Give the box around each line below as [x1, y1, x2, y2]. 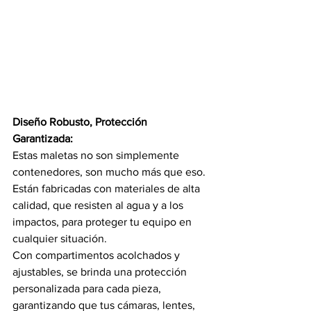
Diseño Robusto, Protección [12, 115, 150, 128]
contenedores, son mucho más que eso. [12, 165, 205, 178]
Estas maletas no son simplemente [12, 149, 182, 161]
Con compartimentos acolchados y [12, 249, 183, 261]
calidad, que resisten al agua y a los [12, 199, 186, 211]
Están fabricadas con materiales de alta [12, 182, 203, 194]
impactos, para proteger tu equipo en [12, 215, 194, 228]
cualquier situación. [12, 232, 107, 244]
